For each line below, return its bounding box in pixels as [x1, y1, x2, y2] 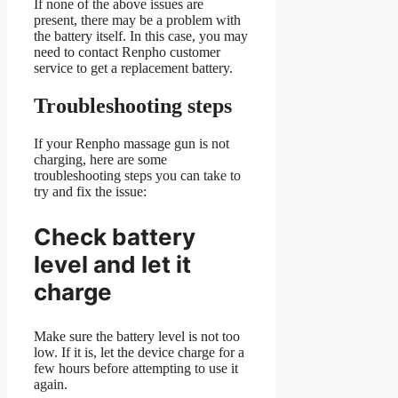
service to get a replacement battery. [34, 60, 233, 76]
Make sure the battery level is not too [34, 328, 240, 344]
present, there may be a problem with [34, 12, 241, 28]
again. [34, 376, 68, 392]
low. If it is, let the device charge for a [34, 344, 244, 360]
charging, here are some [34, 151, 167, 167]
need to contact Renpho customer [34, 44, 220, 60]
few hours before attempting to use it [34, 360, 238, 376]
